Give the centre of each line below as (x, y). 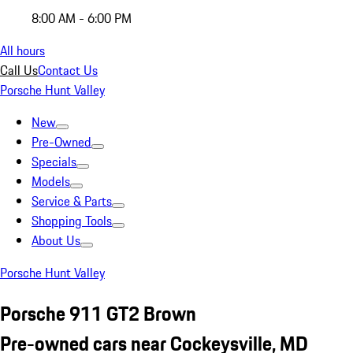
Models (51, 181)
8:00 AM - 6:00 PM (82, 18)
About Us (56, 240)
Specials (54, 162)
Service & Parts (72, 201)
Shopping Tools (72, 221)
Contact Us (68, 70)
